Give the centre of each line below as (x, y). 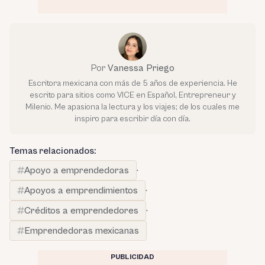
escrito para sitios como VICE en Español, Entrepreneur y (132, 95)
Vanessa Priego (141, 68)
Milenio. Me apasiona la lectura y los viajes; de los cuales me (132, 107)
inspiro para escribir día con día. (132, 119)
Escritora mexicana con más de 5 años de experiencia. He (132, 83)
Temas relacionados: (53, 151)
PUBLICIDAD (132, 257)
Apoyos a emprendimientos (81, 190)
